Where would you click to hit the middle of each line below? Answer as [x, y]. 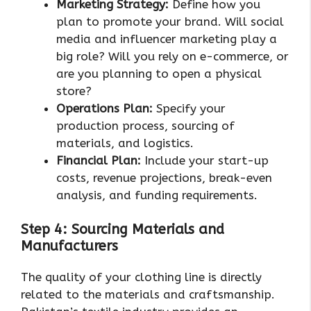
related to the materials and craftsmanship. [148, 295]
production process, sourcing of [145, 125]
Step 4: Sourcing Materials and [123, 230]
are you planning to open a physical [159, 73]
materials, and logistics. [125, 143]
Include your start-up [205, 160]
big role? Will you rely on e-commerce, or [173, 56]
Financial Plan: [99, 160]
